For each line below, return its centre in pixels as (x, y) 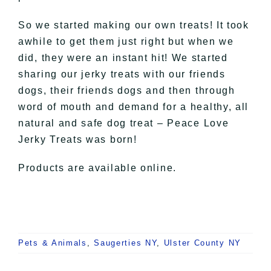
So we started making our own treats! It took (134, 25)
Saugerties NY (126, 243)
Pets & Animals (53, 243)
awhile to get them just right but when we (126, 42)
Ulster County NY (202, 243)
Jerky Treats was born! (78, 140)
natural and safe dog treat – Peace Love (124, 123)
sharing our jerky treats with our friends (122, 74)
